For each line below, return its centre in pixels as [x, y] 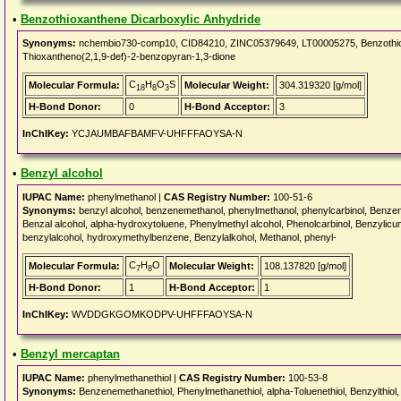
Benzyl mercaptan [70, 354]
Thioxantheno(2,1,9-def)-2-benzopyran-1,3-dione [129, 56]
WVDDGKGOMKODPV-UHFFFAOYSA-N [161, 314]
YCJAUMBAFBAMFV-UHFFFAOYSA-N [156, 133]
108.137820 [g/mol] [305, 266]
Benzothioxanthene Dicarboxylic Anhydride [141, 19]
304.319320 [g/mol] [320, 85]
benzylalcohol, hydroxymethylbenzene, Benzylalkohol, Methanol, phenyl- [179, 237]
